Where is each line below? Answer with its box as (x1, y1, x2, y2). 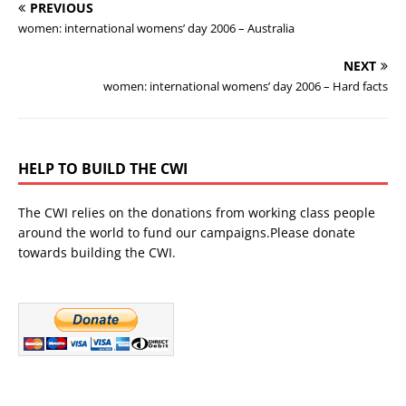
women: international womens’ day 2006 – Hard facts (103, 77, 388, 94)
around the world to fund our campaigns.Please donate (18, 223, 355, 241)
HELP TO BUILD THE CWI (18, 158, 188, 179)
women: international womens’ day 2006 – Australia (18, 19, 295, 36)
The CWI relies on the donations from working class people (18, 203, 375, 221)
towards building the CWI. (18, 243, 176, 261)
